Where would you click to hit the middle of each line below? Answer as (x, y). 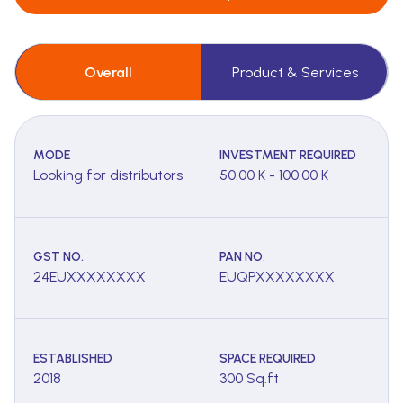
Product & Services (295, 72)
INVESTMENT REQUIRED (288, 156)
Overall (108, 72)
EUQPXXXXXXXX (277, 277)
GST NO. (58, 257)
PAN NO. (242, 257)
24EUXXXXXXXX (90, 277)
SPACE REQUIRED (268, 359)
